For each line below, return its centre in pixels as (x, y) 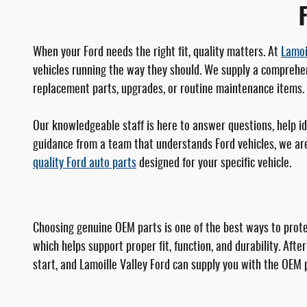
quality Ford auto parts (85, 164)
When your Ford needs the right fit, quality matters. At (157, 53)
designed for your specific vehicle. (214, 164)
